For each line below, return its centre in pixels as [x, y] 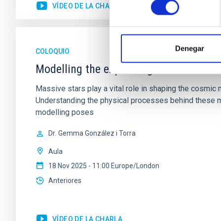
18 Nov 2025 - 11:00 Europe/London [104, 166]
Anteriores [65, 181]
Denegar [190, 48]
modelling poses [65, 112]
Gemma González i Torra [97, 133]
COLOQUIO [53, 51]
